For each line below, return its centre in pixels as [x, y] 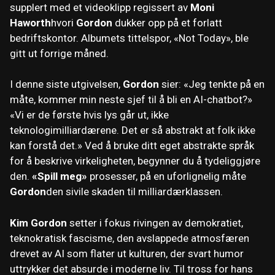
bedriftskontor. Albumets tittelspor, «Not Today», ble [129, 38]
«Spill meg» [60, 176]
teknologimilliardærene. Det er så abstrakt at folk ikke [133, 130]
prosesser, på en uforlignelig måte [167, 176]
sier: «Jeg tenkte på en [212, 84]
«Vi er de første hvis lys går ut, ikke [89, 115]
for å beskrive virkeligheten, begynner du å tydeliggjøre [135, 161]
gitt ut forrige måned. [59, 53]
